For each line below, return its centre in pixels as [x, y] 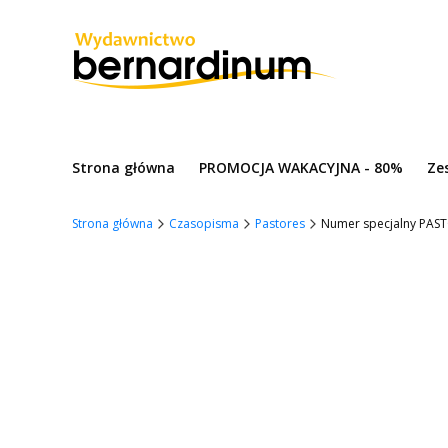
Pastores [280, 223]
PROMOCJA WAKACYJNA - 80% [301, 167]
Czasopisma [204, 223]
